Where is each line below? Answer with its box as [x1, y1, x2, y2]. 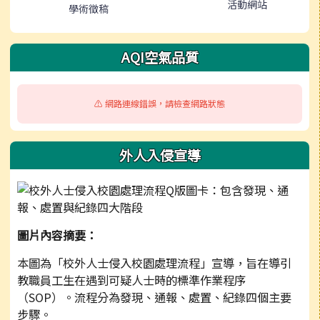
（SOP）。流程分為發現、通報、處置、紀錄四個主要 [17, 288, 291, 306]
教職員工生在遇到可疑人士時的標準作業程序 [17, 271, 246, 289]
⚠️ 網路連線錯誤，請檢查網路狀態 [94, 97, 225, 110]
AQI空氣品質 [121, 47, 199, 68]
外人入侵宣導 [119, 144, 201, 165]
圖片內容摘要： [17, 226, 97, 244]
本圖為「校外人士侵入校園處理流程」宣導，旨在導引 [17, 254, 291, 271]
